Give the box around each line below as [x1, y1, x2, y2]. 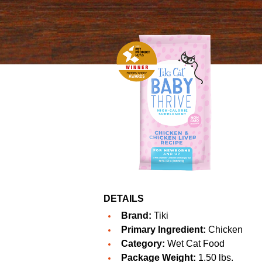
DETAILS [104, 194, 144, 204]
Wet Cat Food [165, 239, 225, 249]
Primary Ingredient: [121, 225, 206, 235]
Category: [121, 239, 165, 249]
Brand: [121, 211, 151, 221]
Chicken [206, 225, 243, 235]
